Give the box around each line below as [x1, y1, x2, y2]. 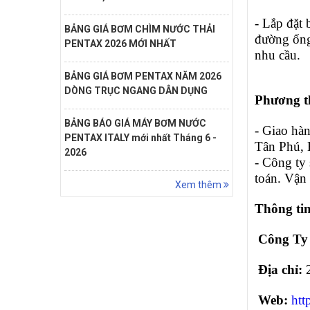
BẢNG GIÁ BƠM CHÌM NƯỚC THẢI [64, 23, 215, 35]
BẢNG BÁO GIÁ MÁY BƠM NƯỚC [64, 117, 206, 129]
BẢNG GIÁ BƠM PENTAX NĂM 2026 [64, 70, 221, 82]
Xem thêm [175, 179, 224, 190]
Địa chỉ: [255, 262, 306, 277]
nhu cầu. [255, 48, 300, 62]
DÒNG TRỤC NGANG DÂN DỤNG [64, 84, 208, 96]
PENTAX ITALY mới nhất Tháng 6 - [64, 131, 217, 143]
